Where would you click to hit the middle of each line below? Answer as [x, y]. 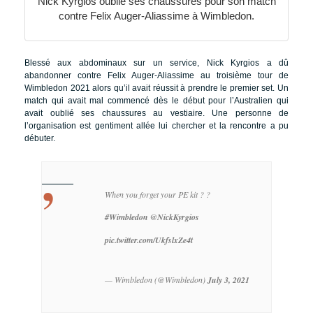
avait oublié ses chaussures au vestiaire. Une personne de [156, 114]
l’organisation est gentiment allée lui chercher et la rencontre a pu [156, 126]
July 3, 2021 [228, 280]
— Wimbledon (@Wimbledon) [156, 280]
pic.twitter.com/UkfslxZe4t [149, 240]
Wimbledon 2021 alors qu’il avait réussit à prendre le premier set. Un [156, 88]
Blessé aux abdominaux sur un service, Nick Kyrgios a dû [156, 63]
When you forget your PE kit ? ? [158, 195]
